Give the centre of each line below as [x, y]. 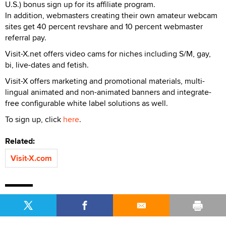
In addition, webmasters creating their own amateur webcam [111, 15]
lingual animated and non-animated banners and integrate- [108, 92]
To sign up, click [34, 119]
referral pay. [26, 37]
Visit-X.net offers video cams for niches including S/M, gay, [108, 53]
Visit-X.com [31, 158]
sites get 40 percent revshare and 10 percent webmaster [104, 26]
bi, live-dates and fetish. [47, 65]
